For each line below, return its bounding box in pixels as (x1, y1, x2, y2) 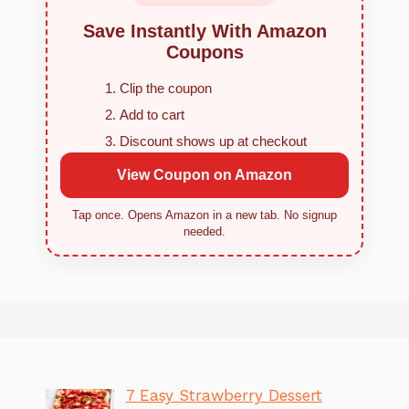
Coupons (165, 41, 244, 62)
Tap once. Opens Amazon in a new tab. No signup (72, 208, 337, 222)
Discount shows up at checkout (119, 132, 307, 149)
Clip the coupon (119, 79, 212, 96)
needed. (184, 225, 225, 238)
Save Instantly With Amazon (82, 20, 327, 41)
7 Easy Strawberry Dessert (125, 385, 322, 404)
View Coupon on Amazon (117, 166, 292, 183)
